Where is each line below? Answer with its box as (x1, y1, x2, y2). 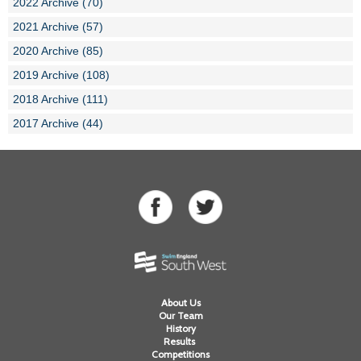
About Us (160, 297, 201, 309)
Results (164, 335, 197, 348)
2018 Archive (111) (13, 93, 108, 106)
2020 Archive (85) (13, 44, 103, 58)
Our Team (158, 309, 203, 322)
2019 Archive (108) (13, 68, 110, 82)
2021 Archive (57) (13, 20, 103, 34)
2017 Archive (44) (13, 117, 103, 131)
